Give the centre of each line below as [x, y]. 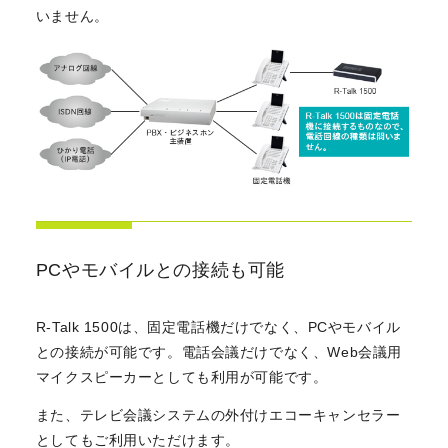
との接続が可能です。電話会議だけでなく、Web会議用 [218, 351]
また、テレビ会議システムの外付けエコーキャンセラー [218, 414]
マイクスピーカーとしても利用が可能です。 [181, 376]
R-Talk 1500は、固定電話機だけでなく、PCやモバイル [218, 326]
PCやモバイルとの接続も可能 [160, 269]
